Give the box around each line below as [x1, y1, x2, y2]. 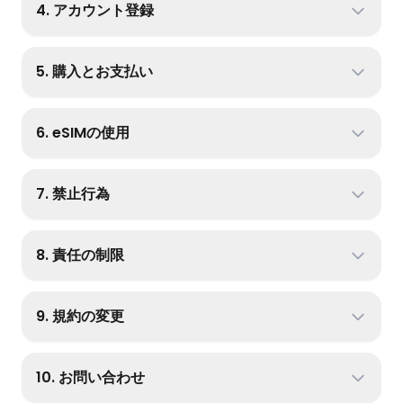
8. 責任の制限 [36, 245, 124, 265]
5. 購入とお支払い [36, 61, 153, 82]
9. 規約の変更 [36, 306, 124, 327]
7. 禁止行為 [36, 184, 110, 204]
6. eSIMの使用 [36, 122, 130, 143]
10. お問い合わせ [36, 367, 145, 388]
